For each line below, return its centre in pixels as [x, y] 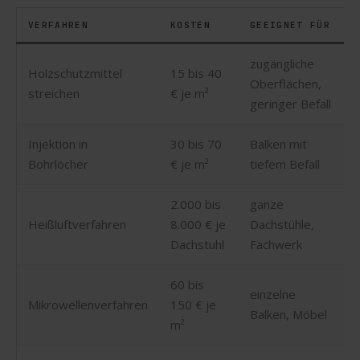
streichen [54, 93]
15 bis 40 [196, 73]
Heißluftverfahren [77, 224]
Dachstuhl [197, 244]
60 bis [187, 284]
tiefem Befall [285, 164]
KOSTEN [190, 25]
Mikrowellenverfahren [88, 304]
